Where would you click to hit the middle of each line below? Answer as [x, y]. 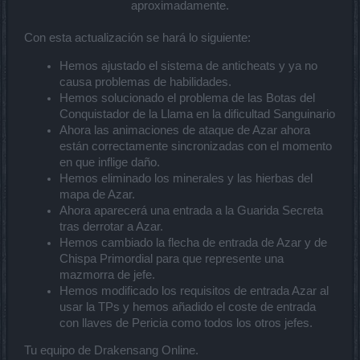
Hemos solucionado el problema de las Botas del [187, 98]
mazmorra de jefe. [107, 274]
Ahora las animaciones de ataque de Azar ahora [185, 130]
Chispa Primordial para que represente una [172, 258]
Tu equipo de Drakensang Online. [111, 351]
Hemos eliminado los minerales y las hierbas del [186, 178]
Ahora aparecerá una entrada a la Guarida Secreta [191, 210]
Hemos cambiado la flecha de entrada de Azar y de [193, 242]
